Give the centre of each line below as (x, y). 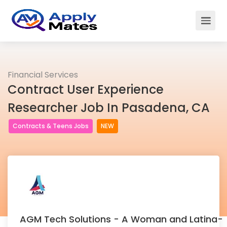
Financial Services (43, 75)
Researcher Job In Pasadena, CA (109, 108)
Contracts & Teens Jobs (51, 126)
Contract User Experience (86, 89)
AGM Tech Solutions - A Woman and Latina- (121, 219)
